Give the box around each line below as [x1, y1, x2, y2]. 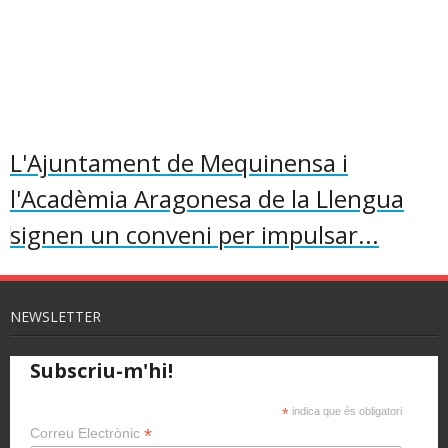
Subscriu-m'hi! [30, 357, 173, 384]
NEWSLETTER [10, 307, 101, 326]
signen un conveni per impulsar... [10, 218, 379, 251]
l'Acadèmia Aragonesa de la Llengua [10, 182, 404, 215]
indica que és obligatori [289, 405, 403, 417]
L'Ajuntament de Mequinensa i [10, 146, 348, 179]
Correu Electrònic [30, 425, 144, 441]
